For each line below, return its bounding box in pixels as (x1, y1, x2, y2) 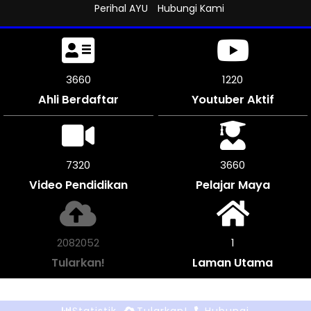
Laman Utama (192, 254, 274, 271)
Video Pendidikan (28, 176, 128, 193)
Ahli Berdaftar (37, 91, 119, 108)
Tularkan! (51, 254, 106, 271)
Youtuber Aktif (191, 91, 274, 108)
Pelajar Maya (195, 176, 270, 193)
